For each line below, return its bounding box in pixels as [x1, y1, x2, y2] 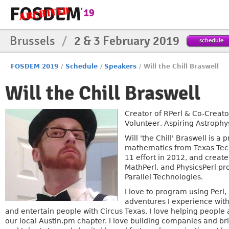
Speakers [104, 63, 137, 70]
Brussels [10, 33, 58, 49]
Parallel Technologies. [125, 173, 203, 181]
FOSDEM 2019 [11, 63, 59, 70]
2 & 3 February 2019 [74, 33, 179, 49]
